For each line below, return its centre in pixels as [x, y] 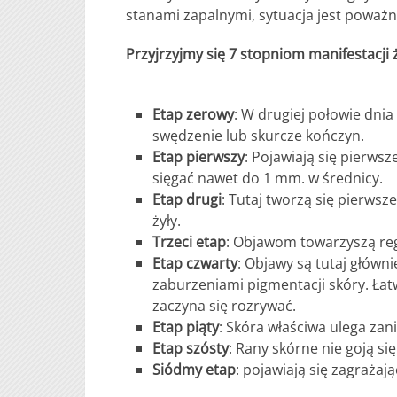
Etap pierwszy [199, 157]
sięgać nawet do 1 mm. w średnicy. [268, 178]
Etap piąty [186, 327]
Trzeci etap [190, 242]
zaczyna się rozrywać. [225, 306]
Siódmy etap [195, 370]
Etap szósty [191, 348]
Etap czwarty [195, 263]
